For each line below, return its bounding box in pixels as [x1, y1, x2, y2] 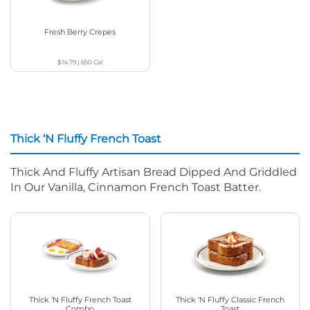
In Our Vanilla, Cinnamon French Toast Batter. [10, 180, 261, 194]
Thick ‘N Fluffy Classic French [175, 294, 284, 304]
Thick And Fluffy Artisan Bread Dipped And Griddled [10, 165, 297, 179]
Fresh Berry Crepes [44, 26, 116, 37]
